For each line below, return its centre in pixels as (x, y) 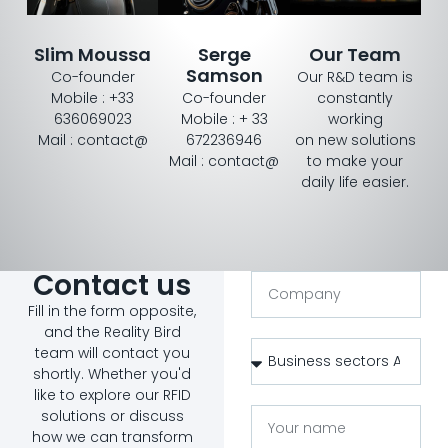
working (355, 118)
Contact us (112, 286)
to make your (355, 160)
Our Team (355, 54)
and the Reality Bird (112, 332)
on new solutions (355, 139)
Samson (224, 75)
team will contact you (112, 353)
